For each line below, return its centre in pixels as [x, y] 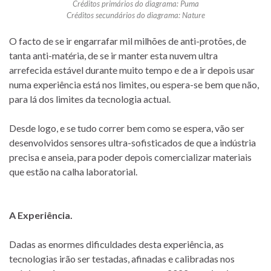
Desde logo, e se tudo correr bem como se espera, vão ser [127, 128]
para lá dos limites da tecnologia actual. [90, 99]
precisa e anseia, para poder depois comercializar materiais [130, 157]
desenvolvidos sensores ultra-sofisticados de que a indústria [132, 143]
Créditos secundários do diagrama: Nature [135, 15]
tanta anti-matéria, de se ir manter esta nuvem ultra [113, 56]
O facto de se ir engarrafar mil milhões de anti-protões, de [128, 41]
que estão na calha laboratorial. [73, 172]
